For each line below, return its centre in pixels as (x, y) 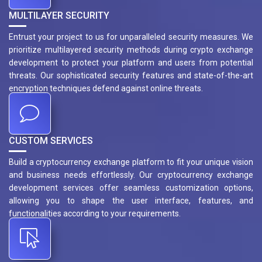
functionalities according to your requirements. (95, 214)
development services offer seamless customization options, (131, 188)
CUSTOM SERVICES (51, 141)
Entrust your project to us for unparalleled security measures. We (131, 37)
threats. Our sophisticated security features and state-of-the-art (131, 76)
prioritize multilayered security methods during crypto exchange (131, 50)
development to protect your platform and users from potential (131, 63)
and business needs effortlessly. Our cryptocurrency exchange (131, 175)
